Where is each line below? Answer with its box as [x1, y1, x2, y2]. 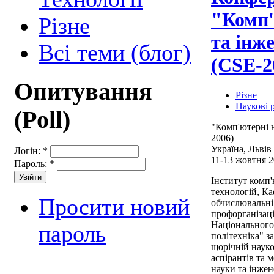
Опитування [14, 78, 152, 105]
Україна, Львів [211, 143, 272, 154]
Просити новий [39, 194, 190, 220]
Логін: [14, 146, 43, 157]
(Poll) [14, 106, 70, 133]
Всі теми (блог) [39, 39, 191, 65]
